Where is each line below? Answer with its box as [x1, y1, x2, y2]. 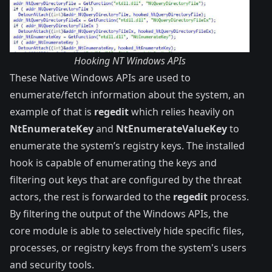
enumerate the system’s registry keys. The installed [10, 138, 245, 152]
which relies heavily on [129, 104, 234, 118]
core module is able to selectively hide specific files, [10, 223, 244, 237]
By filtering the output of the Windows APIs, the [10, 206, 228, 220]
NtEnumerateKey [10, 121, 93, 135]
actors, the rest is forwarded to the [10, 189, 173, 203]
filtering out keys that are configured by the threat [10, 172, 242, 186]
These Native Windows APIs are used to [10, 70, 191, 84]
